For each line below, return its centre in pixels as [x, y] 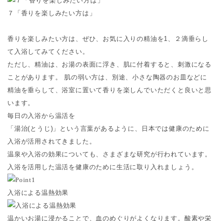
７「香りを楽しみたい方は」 [52, 13]
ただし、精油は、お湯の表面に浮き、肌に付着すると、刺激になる [110, 64]
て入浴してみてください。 [48, 51]
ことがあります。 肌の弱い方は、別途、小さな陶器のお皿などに [108, 77]
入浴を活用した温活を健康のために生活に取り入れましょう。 [103, 167]
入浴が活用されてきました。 [52, 141]
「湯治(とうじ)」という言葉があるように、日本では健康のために [109, 128]
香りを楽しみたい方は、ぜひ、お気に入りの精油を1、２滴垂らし [108, 38]
